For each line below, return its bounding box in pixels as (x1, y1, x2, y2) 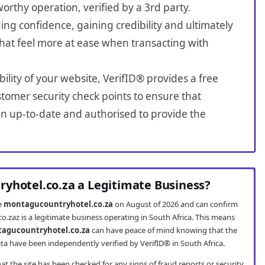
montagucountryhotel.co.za (4, 199, 114, 210)
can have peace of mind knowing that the (90, 225, 238, 236)
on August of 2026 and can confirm (113, 199, 238, 210)
